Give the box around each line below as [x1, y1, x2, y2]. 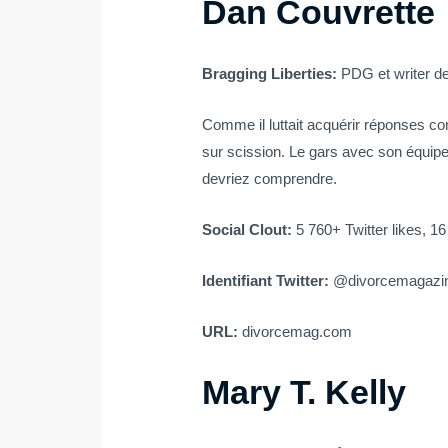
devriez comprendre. [202, 170, 338, 188]
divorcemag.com [242, 323, 353, 341]
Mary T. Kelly [202, 373, 407, 412]
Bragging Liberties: [202, 65, 342, 83]
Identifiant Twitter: [202, 272, 334, 290]
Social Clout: [202, 221, 297, 239]
